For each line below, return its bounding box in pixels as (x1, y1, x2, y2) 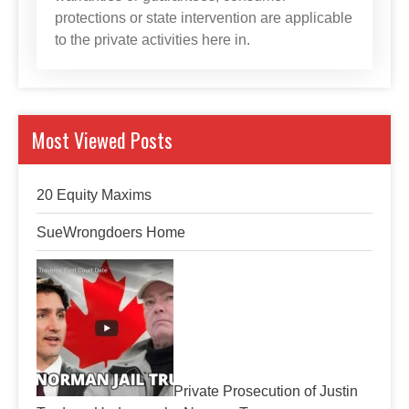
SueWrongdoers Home (37, 225, 185, 240)
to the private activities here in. (55, 32, 250, 47)
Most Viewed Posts (32, 125, 173, 154)
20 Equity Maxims (37, 187, 152, 203)
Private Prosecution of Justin (173, 383, 358, 399)
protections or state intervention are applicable (55, 10, 352, 26)
